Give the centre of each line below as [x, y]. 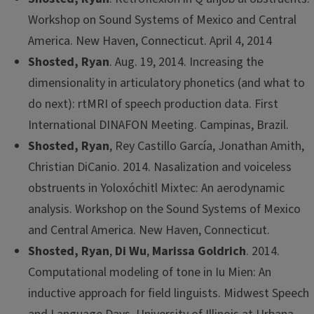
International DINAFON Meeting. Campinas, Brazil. [158, 125]
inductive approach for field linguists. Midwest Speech [169, 293]
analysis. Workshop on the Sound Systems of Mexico [164, 209]
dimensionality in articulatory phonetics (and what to [166, 83]
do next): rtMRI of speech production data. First [153, 104]
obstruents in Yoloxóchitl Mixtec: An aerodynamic [156, 188]
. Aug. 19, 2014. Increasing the [186, 62]
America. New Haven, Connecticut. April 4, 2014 [150, 41]
